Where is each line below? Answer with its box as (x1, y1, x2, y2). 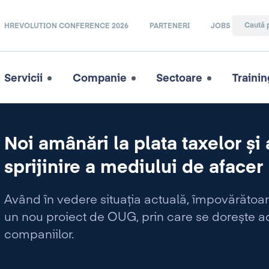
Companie (72, 73, 127, 84)
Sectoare (156, 73, 203, 84)
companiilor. (4, 229, 74, 241)
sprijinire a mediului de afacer (4, 159, 263, 177)
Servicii (4, 73, 43, 84)
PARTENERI (150, 22, 190, 30)
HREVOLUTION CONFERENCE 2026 (4, 22, 129, 30)
